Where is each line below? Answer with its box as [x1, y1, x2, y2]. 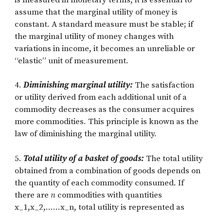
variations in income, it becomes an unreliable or [15, 43, 195, 54]
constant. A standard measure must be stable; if [15, 18, 193, 30]
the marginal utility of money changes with [15, 31, 174, 42]
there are [15, 189, 51, 200]
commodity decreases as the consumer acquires [15, 104, 194, 115]
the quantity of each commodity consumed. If [15, 177, 184, 188]
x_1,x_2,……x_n [15, 201, 74, 213]
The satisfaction [133, 80, 194, 91]
